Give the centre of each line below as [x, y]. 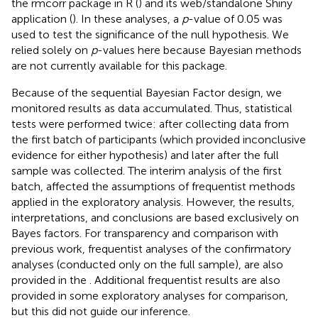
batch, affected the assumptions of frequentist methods [153, 186]
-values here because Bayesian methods [199, 50]
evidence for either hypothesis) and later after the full [145, 155]
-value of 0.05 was [235, 18]
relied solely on [51, 50]
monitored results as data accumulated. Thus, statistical [152, 108]
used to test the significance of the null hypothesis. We [150, 34]
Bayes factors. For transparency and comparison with [145, 233]
